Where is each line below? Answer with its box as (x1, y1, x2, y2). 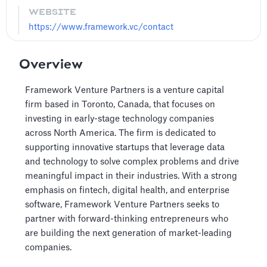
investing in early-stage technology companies (25, 114, 214, 123)
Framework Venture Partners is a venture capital (25, 86, 224, 95)
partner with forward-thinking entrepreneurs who (25, 215, 228, 223)
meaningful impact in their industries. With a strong (25, 172, 237, 181)
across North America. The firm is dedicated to (25, 129, 216, 138)
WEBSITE (29, 8, 76, 17)
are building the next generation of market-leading (25, 229, 232, 238)
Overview (19, 58, 83, 72)
